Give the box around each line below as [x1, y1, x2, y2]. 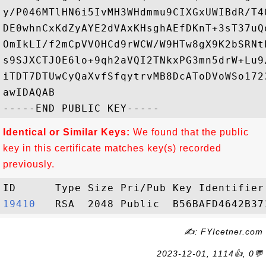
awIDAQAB [3, 87, 55, 98]
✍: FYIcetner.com [184, 227, 263, 236]
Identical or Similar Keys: [3, 127, 130, 137]
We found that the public [130, 127, 249, 137]
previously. [3, 159, 55, 169]
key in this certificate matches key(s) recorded [3, 143, 221, 153]
